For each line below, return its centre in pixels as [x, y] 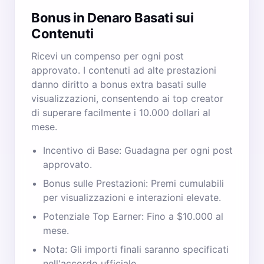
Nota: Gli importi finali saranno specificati [136, 249]
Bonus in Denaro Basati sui [113, 18]
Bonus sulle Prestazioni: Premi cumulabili [133, 183]
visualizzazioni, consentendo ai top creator [127, 98]
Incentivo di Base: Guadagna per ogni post [138, 150]
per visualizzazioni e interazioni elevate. [132, 197]
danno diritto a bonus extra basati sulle [119, 84]
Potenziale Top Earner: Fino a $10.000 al [133, 216]
